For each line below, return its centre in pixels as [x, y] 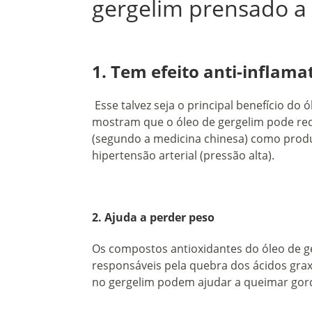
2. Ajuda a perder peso [153, 218]
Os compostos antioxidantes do [175, 249]
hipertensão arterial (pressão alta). [183, 156]
